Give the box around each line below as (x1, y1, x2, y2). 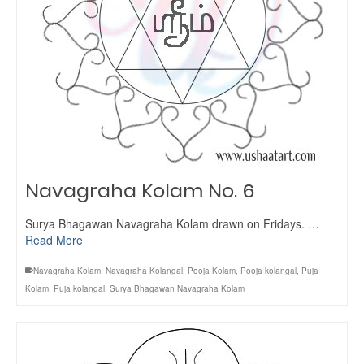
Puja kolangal (54, 283, 105, 294)
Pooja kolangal (240, 265, 297, 276)
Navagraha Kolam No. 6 (25, 177, 255, 204)
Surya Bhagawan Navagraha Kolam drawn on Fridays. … (25, 215, 319, 232)
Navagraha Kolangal (106, 265, 183, 276)
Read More (25, 232, 83, 248)
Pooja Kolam (188, 265, 236, 276)
